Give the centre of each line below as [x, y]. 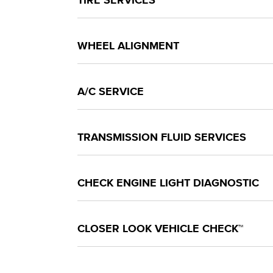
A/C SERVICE [111, 92]
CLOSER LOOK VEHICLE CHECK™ [160, 229]
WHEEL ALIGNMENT [128, 46]
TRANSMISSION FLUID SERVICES [162, 137]
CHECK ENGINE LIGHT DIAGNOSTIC [168, 183]
